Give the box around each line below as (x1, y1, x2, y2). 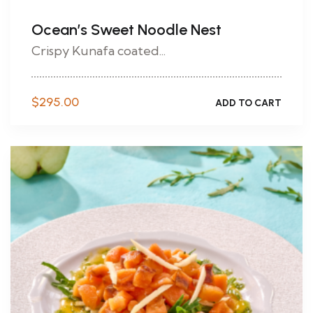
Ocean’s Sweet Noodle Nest (31, 20, 221, 39)
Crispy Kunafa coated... (31, 43, 166, 59)
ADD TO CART (215, 96, 282, 109)
